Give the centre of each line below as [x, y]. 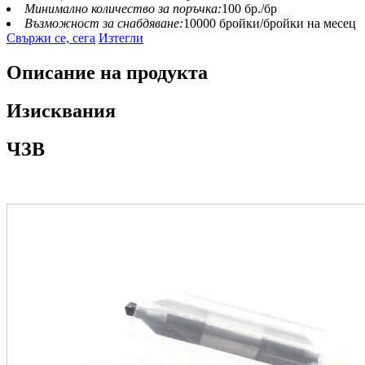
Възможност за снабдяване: [104, 23]
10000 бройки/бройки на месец [270, 23]
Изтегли [121, 37]
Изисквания [61, 110]
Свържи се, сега [51, 37]
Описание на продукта [107, 72]
